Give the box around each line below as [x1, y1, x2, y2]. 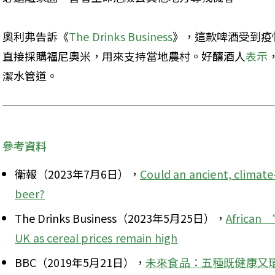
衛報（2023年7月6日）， [15, 166, 140, 182]
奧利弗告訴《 [2, 28, 69, 45]
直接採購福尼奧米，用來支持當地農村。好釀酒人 [2, 48, 246, 64]
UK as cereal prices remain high [15, 230, 178, 246]
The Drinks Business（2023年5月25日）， [15, 210, 226, 227]
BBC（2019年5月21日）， [15, 254, 145, 271]
